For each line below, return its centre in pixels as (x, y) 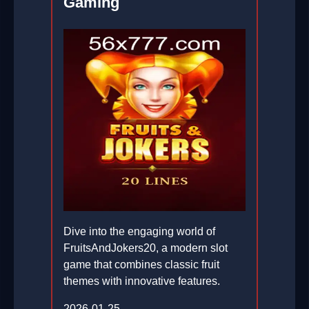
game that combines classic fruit (141, 265)
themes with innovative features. (142, 281)
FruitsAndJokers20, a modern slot (146, 248)
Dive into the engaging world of (139, 232)
